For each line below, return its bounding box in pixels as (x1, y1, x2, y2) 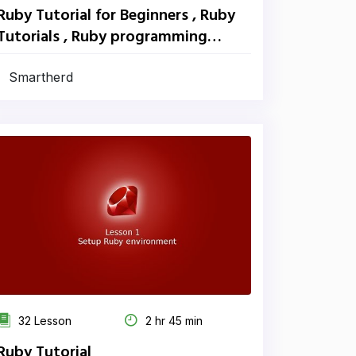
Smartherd (9, 69, 73, 85)
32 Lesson (15, 314, 72, 327)
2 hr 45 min (142, 314, 203, 327)
